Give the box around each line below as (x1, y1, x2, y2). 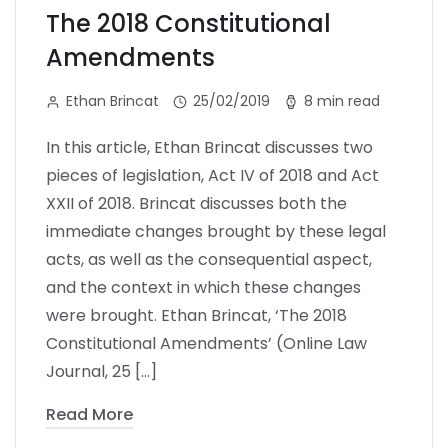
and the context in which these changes (46, 275, 361, 299)
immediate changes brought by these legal (46, 219, 386, 243)
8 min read (304, 90, 380, 111)
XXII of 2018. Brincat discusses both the (46, 191, 347, 215)
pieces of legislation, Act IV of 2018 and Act (46, 163, 379, 187)
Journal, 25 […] (46, 359, 157, 383)
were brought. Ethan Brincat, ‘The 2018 (46, 303, 347, 327)
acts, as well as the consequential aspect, (46, 247, 372, 271)
